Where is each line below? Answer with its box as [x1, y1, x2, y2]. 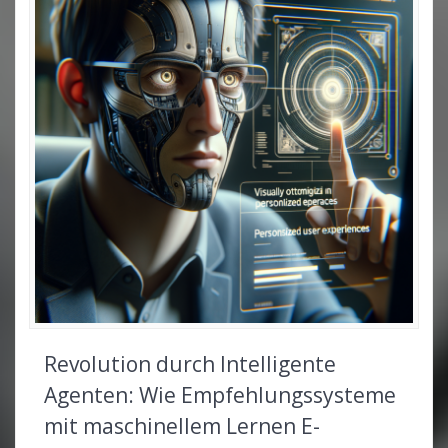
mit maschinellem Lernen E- [44, 411, 320, 440]
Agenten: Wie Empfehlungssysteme [44, 380, 396, 409]
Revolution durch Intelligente [44, 349, 336, 378]
